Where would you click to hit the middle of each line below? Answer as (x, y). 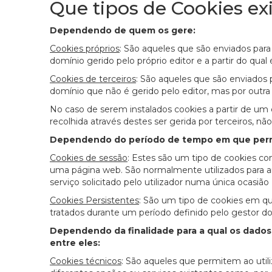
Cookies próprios (85, 49)
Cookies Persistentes (94, 201)
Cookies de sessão (89, 158)
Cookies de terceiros (93, 79)
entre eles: (75, 243)
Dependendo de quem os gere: (123, 31)
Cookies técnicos (86, 261)
